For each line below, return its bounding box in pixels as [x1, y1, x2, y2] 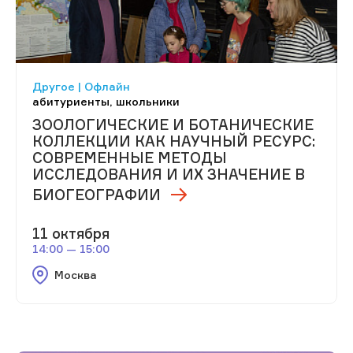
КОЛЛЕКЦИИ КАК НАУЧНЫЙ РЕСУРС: [32, 132, 315, 150]
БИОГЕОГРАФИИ [32, 186, 161, 204]
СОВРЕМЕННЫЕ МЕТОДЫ [32, 149, 227, 167]
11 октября [32, 225, 110, 243]
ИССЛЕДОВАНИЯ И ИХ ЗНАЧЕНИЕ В [32, 165, 305, 184]
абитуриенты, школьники [32, 95, 180, 109]
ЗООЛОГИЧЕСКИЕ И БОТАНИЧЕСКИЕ [32, 116, 314, 134]
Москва [54, 268, 97, 282]
